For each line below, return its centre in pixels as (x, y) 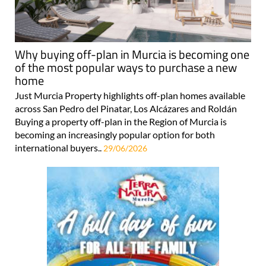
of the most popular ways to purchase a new (126, 67)
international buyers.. (59, 147)
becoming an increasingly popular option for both (115, 134)
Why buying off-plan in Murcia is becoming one (132, 54)
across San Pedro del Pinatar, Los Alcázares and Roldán (126, 108)
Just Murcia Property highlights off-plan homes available (130, 95)
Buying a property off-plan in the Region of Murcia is (121, 121)
